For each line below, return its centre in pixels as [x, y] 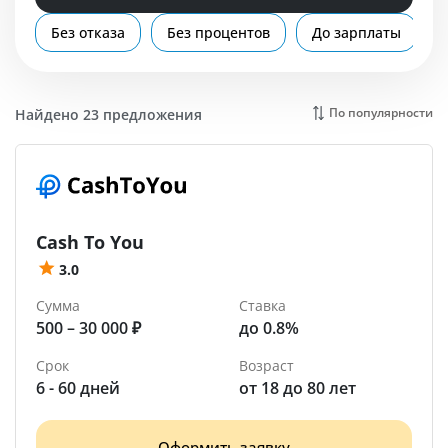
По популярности [381, 112]
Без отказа [88, 32]
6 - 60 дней [78, 388]
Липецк [68, 58]
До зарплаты [356, 32]
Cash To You [90, 242]
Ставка [262, 305]
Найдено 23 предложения [108, 114]
